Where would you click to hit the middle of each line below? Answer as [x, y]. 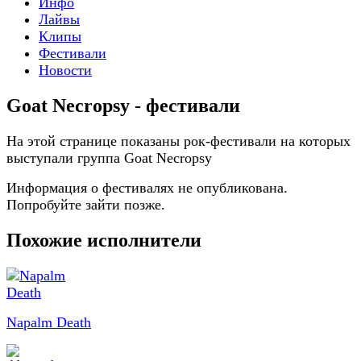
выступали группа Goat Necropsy [109, 158]
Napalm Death [49, 322]
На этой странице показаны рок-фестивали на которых [178, 141]
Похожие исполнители [104, 240]
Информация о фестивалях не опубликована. [147, 187]
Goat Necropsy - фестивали [123, 105]
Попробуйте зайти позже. [86, 204]
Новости [65, 70]
